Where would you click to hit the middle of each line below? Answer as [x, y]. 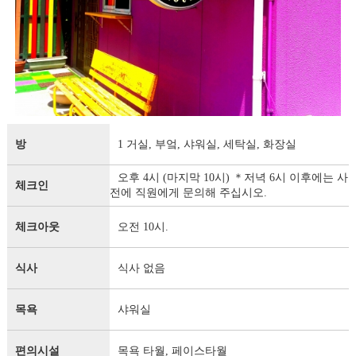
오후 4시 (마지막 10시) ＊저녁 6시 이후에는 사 [232, 177]
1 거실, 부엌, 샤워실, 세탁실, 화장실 [207, 144]
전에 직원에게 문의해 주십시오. [188, 192]
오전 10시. [143, 226]
